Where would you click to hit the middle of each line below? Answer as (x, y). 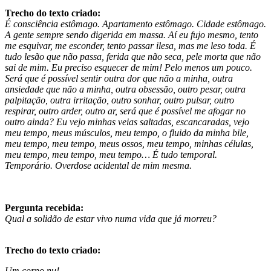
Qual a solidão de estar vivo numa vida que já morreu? (111, 218)
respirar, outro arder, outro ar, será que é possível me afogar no (125, 111)
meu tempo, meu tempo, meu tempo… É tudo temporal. (111, 154)
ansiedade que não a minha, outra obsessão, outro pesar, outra (125, 89)
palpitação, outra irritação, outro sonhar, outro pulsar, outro (119, 100)
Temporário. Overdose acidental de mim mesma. (98, 165)
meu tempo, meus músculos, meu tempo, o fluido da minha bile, (127, 132)
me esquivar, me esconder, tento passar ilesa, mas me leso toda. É (130, 45)
